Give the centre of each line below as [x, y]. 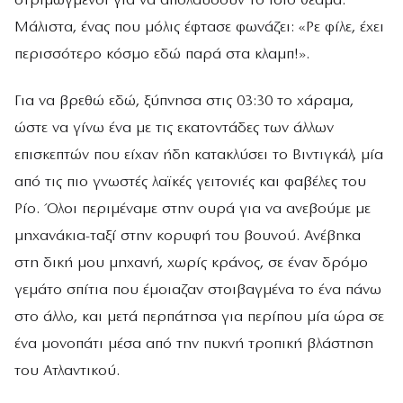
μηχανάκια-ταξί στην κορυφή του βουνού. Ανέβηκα [188, 236]
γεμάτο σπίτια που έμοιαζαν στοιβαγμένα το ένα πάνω [198, 290]
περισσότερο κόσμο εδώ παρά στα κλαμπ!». [162, 55]
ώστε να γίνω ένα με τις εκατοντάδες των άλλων [174, 128]
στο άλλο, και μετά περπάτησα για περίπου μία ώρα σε [199, 317]
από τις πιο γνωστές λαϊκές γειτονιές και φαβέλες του [190, 182]
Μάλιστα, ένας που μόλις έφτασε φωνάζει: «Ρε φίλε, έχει [199, 28]
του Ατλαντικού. [67, 371]
